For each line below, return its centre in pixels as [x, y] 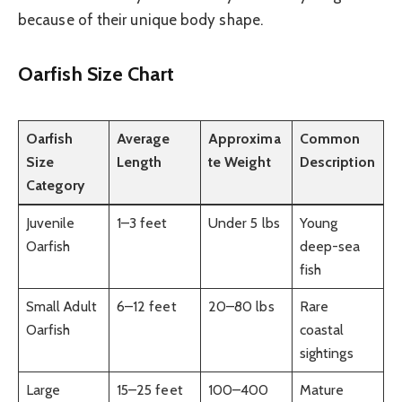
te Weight [239, 162]
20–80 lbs [241, 307]
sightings [326, 354]
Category [55, 186]
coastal [322, 330]
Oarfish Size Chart [96, 73]
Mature [322, 390]
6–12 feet [146, 307]
